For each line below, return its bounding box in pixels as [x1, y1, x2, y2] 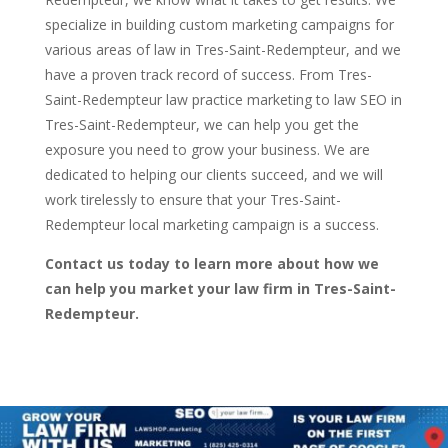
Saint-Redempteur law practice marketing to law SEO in [44, 90, 402, 110]
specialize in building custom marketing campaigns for [44, 15, 394, 35]
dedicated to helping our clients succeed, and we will [44, 165, 383, 185]
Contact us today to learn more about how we [44, 254, 379, 274]
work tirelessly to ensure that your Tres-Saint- [44, 190, 341, 210]
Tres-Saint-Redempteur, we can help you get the [44, 115, 359, 135]
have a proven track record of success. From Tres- [44, 65, 372, 85]
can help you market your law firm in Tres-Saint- [44, 279, 396, 299]
